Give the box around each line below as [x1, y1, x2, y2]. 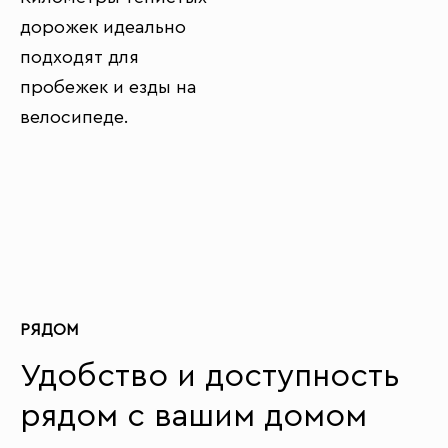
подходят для [20, 48, 139, 66]
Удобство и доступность [20, 360, 400, 392]
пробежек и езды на [20, 78, 197, 96]
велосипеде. [20, 108, 129, 126]
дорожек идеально [20, 18, 186, 36]
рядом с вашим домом [20, 400, 367, 432]
